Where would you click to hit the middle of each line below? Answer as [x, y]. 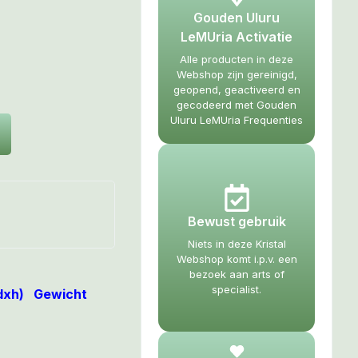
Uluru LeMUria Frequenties [237, 120]
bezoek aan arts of [237, 274]
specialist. [237, 289]
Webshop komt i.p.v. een [237, 259]
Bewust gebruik [237, 221]
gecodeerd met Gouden [237, 105]
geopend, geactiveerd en [237, 89]
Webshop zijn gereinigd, [237, 74]
